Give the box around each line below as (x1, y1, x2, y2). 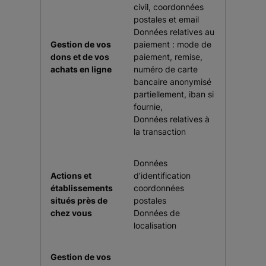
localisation (134, 220, 176, 230)
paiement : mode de (134, 39, 211, 49)
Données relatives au (134, 27, 214, 37)
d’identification (134, 170, 193, 180)
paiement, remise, (134, 52, 202, 62)
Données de (134, 208, 180, 218)
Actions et (50, 170, 91, 180)
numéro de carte (134, 64, 198, 74)
